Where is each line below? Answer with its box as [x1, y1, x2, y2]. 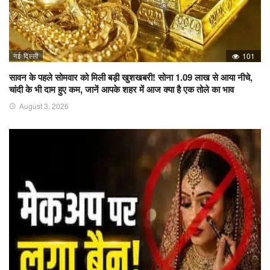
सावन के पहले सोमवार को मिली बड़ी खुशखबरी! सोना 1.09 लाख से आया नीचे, [9, 70, 253, 84]
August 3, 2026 [19, 100, 69, 111]
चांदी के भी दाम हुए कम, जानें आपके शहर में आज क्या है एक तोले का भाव [9, 82, 234, 96]
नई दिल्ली [13, 50, 39, 60]
